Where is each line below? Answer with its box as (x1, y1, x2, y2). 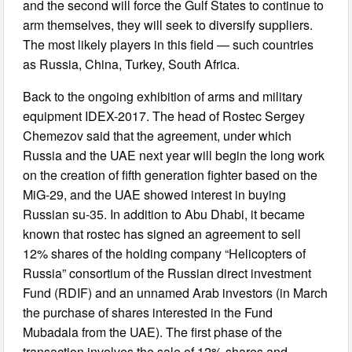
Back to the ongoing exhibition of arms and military (23, 87, 303, 106)
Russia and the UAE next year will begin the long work (23, 146, 325, 165)
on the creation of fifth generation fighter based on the (23, 166, 318, 185)
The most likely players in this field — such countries (23, 35, 314, 54)
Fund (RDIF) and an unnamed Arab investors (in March (23, 284, 328, 302)
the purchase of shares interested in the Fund (23, 303, 273, 322)
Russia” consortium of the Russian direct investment (23, 264, 312, 283)
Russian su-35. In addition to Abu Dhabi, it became (23, 205, 306, 224)
